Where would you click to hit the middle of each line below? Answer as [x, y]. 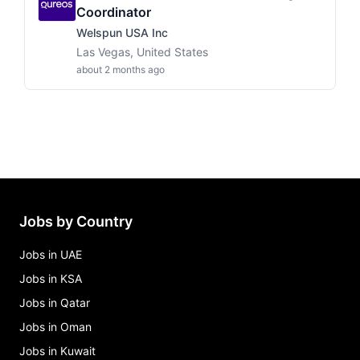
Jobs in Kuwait [57, 351]
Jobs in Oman [55, 327]
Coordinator [114, 12]
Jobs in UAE [51, 254]
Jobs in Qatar [55, 303]
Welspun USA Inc [122, 33]
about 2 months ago [121, 70]
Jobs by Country [76, 221]
